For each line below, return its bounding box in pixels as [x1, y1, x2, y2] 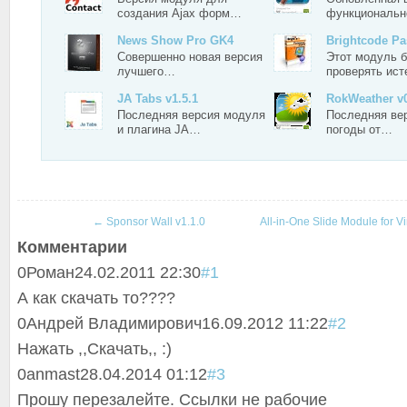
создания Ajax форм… [117, 6, 242, 20]
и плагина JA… [117, 123, 201, 136]
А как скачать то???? [17, 289, 175, 307]
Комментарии [17, 238, 127, 256]
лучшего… [117, 65, 175, 78]
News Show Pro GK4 [117, 34, 233, 47]
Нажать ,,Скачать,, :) [17, 340, 172, 358]
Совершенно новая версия [117, 50, 263, 64]
